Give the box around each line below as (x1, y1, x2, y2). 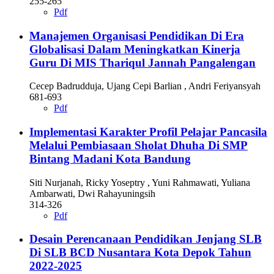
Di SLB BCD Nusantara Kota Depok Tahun (29, 246, 251, 259)
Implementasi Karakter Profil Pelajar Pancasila (29, 125, 267, 138)
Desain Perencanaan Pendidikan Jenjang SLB (29, 232, 262, 246)
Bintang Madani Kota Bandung (29, 152, 191, 165)
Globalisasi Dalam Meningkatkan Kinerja (29, 42, 240, 56)
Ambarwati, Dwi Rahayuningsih (29, 188, 155, 199)
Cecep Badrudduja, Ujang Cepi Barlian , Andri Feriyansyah (29, 81, 261, 92)
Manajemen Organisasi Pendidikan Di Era (29, 29, 244, 42)
